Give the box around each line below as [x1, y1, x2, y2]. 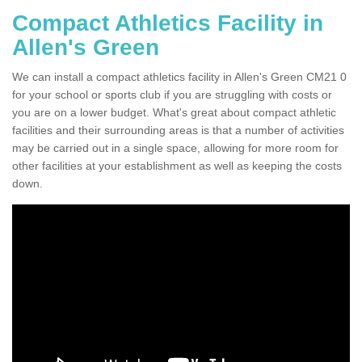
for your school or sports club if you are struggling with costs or [12, 87, 332, 101]
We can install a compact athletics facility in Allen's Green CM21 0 [12, 69, 347, 83]
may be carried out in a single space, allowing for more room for [12, 141, 339, 154]
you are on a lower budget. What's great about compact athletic [12, 105, 336, 119]
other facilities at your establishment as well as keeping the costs [12, 158, 342, 172]
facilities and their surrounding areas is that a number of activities [12, 123, 344, 137]
